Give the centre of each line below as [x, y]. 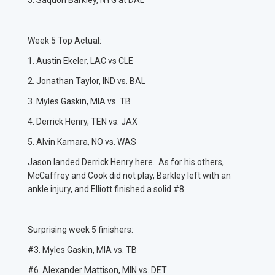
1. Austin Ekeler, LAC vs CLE [81, 61]
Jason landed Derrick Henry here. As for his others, [126, 162]
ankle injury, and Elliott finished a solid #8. [111, 189]
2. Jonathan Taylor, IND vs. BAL [87, 81]
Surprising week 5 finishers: [81, 230]
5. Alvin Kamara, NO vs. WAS [83, 142]
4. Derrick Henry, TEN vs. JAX [83, 122]
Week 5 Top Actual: [65, 41]
